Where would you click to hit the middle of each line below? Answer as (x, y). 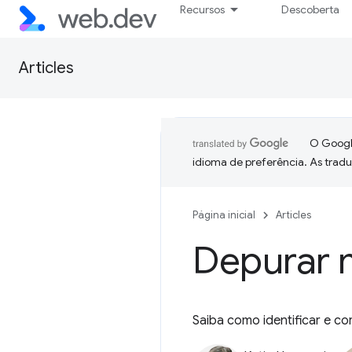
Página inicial (224, 215)
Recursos (203, 9)
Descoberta (311, 9)
